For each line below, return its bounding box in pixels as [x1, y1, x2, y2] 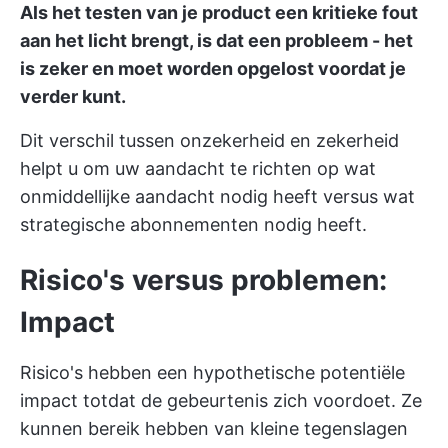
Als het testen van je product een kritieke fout [20, 2, 418, 23]
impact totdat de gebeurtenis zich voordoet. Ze [20, 390, 422, 411]
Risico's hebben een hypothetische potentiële [20, 362, 405, 383]
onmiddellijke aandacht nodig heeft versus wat [20, 186, 415, 207]
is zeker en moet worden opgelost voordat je [20, 58, 406, 79]
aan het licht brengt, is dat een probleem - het [20, 30, 413, 51]
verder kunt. [20, 86, 126, 107]
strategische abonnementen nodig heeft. [20, 214, 367, 235]
